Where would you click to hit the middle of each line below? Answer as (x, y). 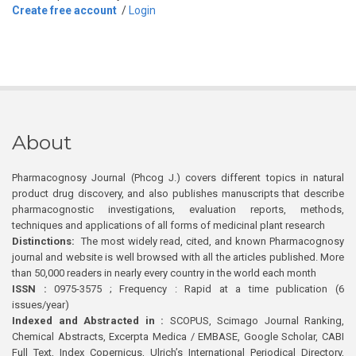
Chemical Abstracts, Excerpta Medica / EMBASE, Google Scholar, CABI (178, 337)
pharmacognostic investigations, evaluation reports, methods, (178, 210)
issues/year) (41, 305)
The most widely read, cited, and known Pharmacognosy (209, 242)
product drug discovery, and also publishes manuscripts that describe (178, 194)
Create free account (64, 11)
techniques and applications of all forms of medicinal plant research (168, 226)
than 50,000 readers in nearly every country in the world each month (164, 273)
